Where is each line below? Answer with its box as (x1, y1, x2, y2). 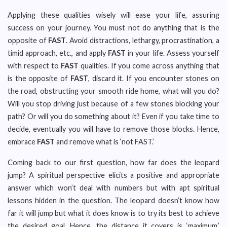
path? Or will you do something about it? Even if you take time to (8, 112, 219, 121)
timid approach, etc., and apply (8, 49, 108, 57)
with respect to (8, 61, 61, 70)
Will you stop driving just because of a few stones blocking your (8, 99, 219, 108)
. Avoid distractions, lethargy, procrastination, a (66, 36, 220, 45)
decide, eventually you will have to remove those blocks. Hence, (8, 125, 219, 133)
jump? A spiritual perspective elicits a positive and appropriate (8, 171, 219, 179)
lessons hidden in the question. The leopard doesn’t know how (8, 196, 219, 205)
